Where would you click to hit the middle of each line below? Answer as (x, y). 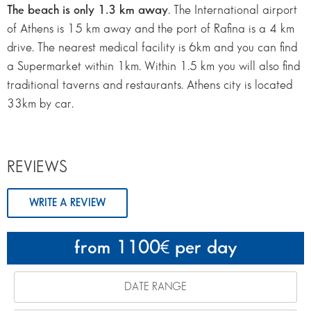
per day (203, 248)
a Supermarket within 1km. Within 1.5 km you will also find (153, 66)
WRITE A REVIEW (67, 203)
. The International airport (233, 10)
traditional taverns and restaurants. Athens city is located (150, 85)
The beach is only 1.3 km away (87, 10)
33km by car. (40, 103)
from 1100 (117, 248)
